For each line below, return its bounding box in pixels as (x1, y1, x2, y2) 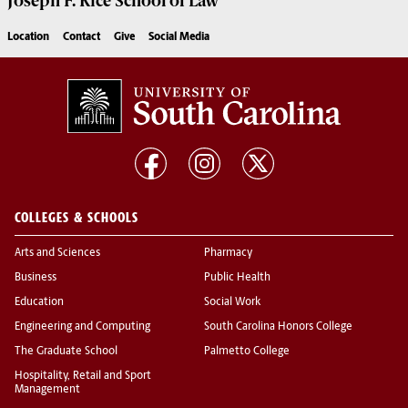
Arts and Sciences (15, 248, 100, 260)
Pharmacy (204, 248, 252, 260)
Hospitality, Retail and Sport (15, 371, 151, 382)
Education (15, 297, 64, 309)
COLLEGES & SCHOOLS (15, 209, 138, 227)
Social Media (148, 32, 209, 44)
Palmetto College (204, 346, 290, 358)
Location (7, 32, 49, 44)
